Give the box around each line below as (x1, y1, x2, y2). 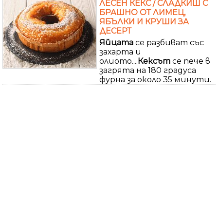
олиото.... (99, 56, 138, 66)
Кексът (138, 56, 170, 66)
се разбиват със (133, 37, 204, 47)
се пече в (170, 56, 210, 66)
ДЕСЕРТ (99, 26, 131, 36)
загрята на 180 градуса (99, 65, 196, 75)
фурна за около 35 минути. (99, 74, 211, 84)
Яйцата (99, 37, 133, 47)
